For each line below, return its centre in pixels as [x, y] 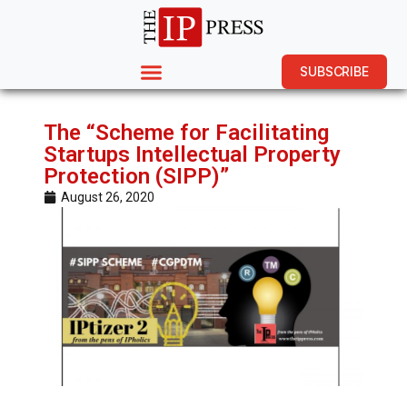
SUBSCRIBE [334, 71]
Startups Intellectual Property [192, 154]
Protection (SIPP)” [136, 176]
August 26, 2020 [108, 197]
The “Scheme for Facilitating [186, 133]
